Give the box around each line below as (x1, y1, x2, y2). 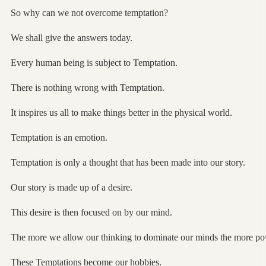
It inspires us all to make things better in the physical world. (10, 107, 232, 118)
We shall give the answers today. (10, 32, 132, 43)
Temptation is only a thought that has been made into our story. (10, 157, 245, 167)
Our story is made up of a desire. (10, 182, 132, 192)
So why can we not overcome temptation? (10, 7, 168, 18)
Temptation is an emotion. (10, 132, 107, 142)
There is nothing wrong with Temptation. (10, 82, 164, 93)
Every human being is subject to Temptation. (10, 57, 178, 68)
